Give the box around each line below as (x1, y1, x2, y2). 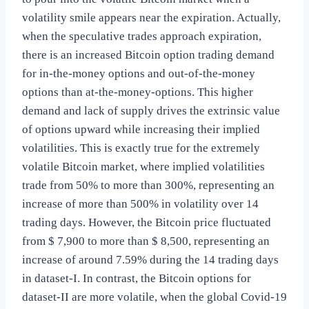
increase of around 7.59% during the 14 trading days (22, 253, 279, 267)
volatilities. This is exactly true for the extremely (22, 141, 260, 155)
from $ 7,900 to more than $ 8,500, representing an (22, 235, 270, 248)
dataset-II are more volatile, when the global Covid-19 (22, 290, 287, 304)
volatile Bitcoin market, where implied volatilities (22, 160, 265, 174)
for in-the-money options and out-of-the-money (22, 67, 255, 81)
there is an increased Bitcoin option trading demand (22, 48, 275, 62)
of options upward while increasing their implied (22, 123, 260, 137)
